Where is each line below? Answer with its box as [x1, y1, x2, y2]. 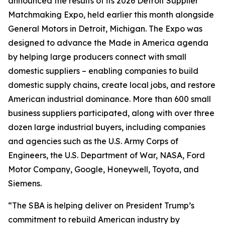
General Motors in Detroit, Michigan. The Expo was [8, 24, 202, 34]
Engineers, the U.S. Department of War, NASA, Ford [8, 150, 205, 160]
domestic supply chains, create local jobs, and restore [8, 80, 215, 90]
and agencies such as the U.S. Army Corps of [8, 136, 178, 146]
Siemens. [8, 178, 42, 188]
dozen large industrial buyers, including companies [8, 122, 205, 132]
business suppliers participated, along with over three [8, 108, 214, 118]
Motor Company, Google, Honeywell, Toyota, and [8, 164, 199, 174]
